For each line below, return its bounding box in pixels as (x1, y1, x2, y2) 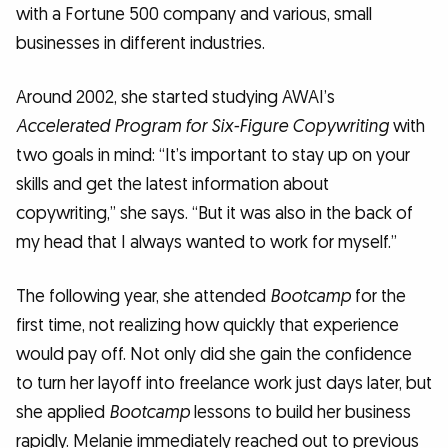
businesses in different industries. (16, 32, 265, 56)
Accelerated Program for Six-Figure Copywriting (16, 114, 389, 138)
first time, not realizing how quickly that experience (16, 313, 399, 337)
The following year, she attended (16, 284, 270, 308)
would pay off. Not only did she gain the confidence (16, 342, 412, 366)
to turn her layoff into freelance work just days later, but (16, 371, 432, 395)
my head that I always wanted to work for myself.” (16, 230, 397, 254)
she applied (16, 400, 109, 424)
